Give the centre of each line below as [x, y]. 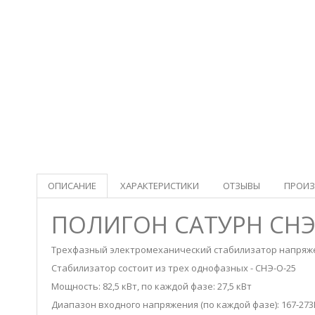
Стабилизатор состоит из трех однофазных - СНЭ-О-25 [174, 268]
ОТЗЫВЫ [242, 186]
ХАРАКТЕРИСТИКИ [160, 186]
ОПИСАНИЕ [72, 186]
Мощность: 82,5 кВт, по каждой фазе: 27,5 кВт [152, 286]
